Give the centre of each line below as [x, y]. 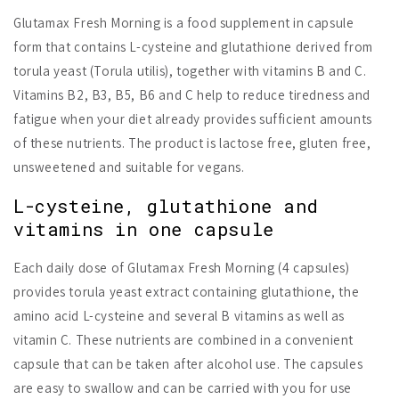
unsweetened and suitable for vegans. [129, 167]
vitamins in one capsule [144, 229]
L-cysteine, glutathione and [166, 206]
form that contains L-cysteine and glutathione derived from [193, 47]
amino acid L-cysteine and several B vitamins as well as [179, 315]
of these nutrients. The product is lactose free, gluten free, [192, 143]
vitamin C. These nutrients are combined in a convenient [184, 339]
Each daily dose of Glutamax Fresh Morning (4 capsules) [182, 267]
